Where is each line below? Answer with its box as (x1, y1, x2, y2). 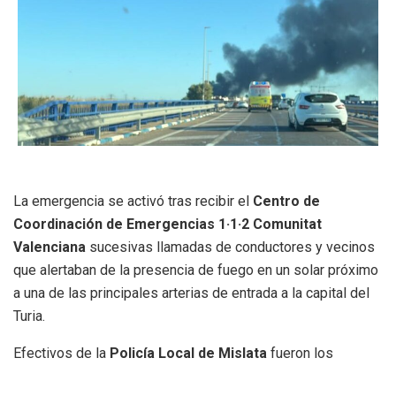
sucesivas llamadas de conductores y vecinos (86, 239, 375, 256)
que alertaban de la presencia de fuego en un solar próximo (13, 262, 378, 279)
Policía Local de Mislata (110, 345, 267, 362)
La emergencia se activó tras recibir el (13, 193, 253, 210)
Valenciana (13, 239, 86, 256)
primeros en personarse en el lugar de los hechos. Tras (13, 368, 353, 385)
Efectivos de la (13, 345, 110, 362)
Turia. (13, 308, 45, 325)
